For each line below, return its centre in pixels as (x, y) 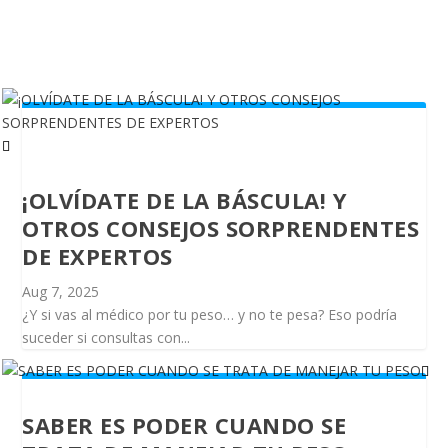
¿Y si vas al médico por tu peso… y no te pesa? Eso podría (210, 315)
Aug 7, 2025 (61, 292)
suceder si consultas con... (106, 338)
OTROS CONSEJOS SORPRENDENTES (221, 228)
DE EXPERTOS (97, 256)
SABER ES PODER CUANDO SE (184, 425)
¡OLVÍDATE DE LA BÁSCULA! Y (185, 200)
